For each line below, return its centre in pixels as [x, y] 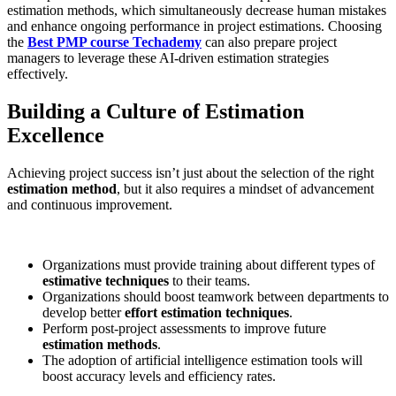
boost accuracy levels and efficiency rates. [161, 377]
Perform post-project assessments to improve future [184, 329]
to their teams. [209, 281]
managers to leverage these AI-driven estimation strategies [168, 58]
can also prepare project [269, 42]
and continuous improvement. [90, 205]
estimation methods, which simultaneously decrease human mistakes [197, 11]
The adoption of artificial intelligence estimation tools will [202, 361]
